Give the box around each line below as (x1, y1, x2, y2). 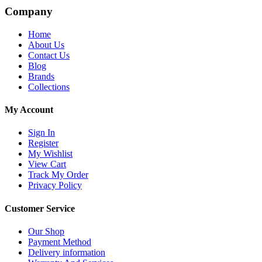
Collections (28, 81, 70, 92)
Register (28, 138, 58, 149)
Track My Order (28, 170, 88, 180)
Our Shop (28, 226, 64, 236)
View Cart (28, 159, 66, 170)
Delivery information (28, 247, 105, 257)
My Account (5, 105, 53, 115)
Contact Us (28, 50, 70, 60)
